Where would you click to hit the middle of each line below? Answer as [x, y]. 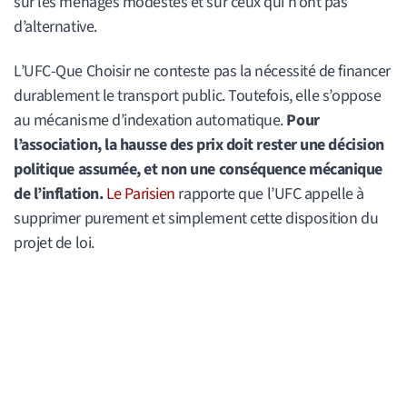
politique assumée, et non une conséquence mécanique [199, 169]
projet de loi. [54, 243]
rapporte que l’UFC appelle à [271, 194]
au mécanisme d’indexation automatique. [150, 120]
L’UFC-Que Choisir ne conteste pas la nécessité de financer [202, 71]
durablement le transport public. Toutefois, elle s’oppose [198, 95]
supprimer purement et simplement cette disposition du [196, 218]
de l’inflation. [59, 194]
